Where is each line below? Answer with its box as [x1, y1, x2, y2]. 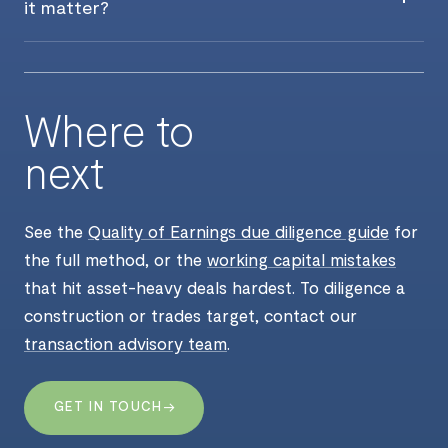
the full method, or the [24, 248, 207, 269]
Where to [24, 102, 195, 156]
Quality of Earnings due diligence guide [88, 220, 389, 241]
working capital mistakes [207, 248, 396, 269]
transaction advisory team [24, 332, 227, 353]
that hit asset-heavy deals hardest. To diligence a [24, 276, 405, 297]
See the [24, 220, 88, 241]
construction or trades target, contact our [24, 304, 357, 325]
